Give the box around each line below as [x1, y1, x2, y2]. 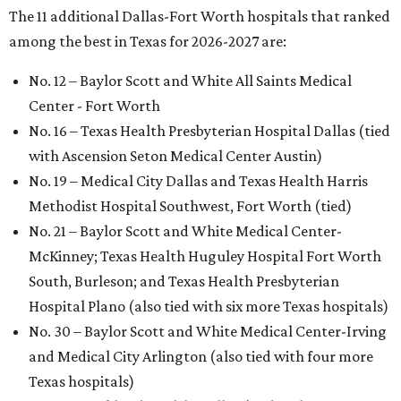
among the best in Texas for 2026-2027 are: [9, 31, 286, 50]
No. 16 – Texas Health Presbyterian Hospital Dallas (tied [29, 121, 390, 140]
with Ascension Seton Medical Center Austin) [29, 146, 322, 165]
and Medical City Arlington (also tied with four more [29, 346, 373, 365]
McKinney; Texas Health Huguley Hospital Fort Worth [29, 246, 381, 265]
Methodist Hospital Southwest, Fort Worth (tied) [29, 196, 352, 215]
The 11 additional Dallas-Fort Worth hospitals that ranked [9, 6, 390, 25]
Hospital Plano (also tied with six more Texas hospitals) [29, 296, 388, 315]
